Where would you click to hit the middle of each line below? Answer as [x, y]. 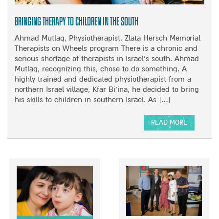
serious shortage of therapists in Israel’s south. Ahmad [107, 58]
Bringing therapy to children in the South [77, 21]
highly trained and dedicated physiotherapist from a [103, 79]
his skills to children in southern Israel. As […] [93, 99]
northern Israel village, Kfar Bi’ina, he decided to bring [107, 89]
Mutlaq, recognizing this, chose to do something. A [101, 69]
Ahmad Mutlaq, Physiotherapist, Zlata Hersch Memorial [108, 38]
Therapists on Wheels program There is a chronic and [106, 48]
